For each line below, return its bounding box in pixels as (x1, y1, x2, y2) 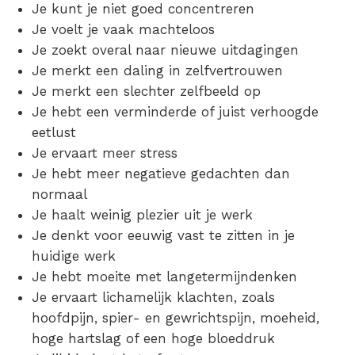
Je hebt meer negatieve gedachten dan (32, 165, 290, 181)
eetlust (32, 124, 76, 140)
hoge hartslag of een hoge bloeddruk (32, 330, 275, 346)
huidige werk (32, 247, 116, 264)
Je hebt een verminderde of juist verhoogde (32, 103, 319, 120)
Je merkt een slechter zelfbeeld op (32, 82, 261, 99)
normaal (32, 185, 87, 202)
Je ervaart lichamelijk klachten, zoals (32, 288, 275, 305)
